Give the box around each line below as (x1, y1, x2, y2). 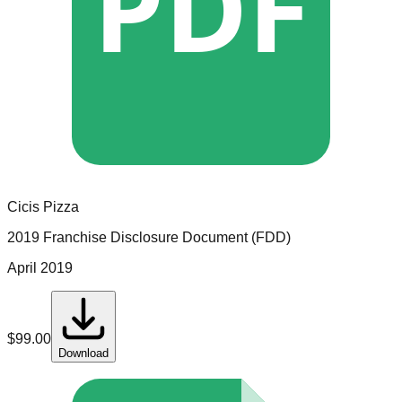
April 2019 (7, 259, 73, 275)
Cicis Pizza (7, 198, 79, 214)
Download (58, 345, 109, 360)
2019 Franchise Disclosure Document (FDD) (7, 229, 291, 245)
